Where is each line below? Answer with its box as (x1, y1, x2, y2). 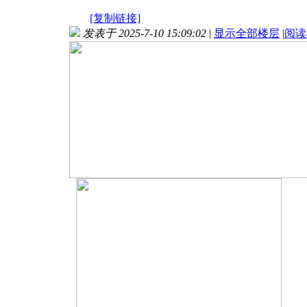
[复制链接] (90, 12, 140, 24)
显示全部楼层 (214, 27, 280, 39)
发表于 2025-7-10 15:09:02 (83, 27, 206, 39)
